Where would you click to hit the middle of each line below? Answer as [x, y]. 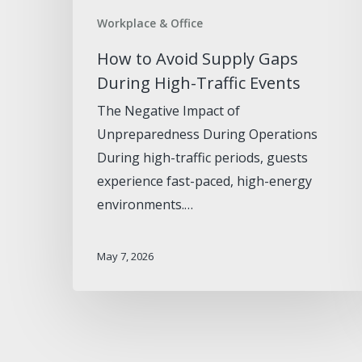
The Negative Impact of [168, 111]
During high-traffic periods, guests [202, 158]
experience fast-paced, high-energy [204, 181]
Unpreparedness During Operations [207, 135]
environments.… [145, 205]
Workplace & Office [150, 23]
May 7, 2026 [125, 256]
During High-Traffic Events [199, 83]
